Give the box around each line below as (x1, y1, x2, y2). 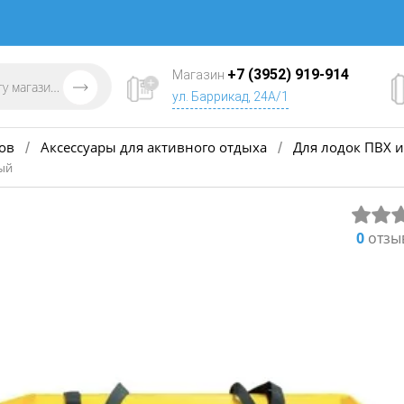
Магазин (172, 68, 227, 82)
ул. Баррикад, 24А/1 (172, 89, 289, 104)
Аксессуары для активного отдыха (41, 137, 267, 156)
